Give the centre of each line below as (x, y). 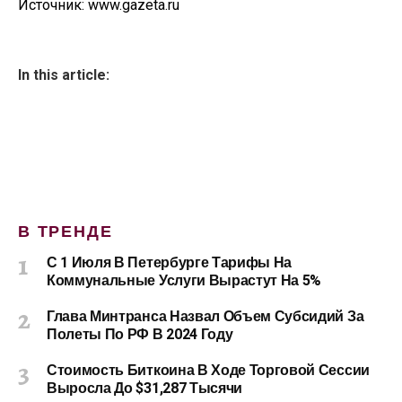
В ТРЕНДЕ (66, 232)
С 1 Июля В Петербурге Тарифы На (170, 263)
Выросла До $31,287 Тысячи (144, 389)
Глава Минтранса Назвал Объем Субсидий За (205, 317)
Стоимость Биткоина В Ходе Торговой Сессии (208, 371)
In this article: (64, 75)
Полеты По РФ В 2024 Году (140, 335)
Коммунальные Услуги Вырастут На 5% (184, 281)
